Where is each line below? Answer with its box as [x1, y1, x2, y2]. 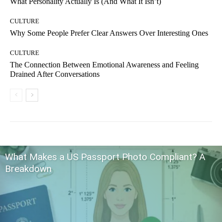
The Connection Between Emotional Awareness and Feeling [10, 60, 199, 69]
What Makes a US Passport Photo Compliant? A [5, 151, 205, 163]
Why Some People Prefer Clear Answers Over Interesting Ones [10, 29, 208, 38]
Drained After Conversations [10, 70, 100, 79]
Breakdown [5, 163, 52, 175]
